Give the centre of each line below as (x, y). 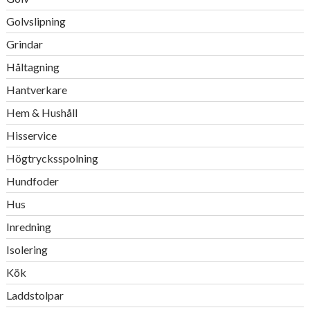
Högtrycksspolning (52, 158)
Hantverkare (36, 90)
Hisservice (31, 135)
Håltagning (33, 67)
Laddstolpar (35, 295)
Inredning (28, 227)
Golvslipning (36, 21)
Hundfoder (32, 181)
